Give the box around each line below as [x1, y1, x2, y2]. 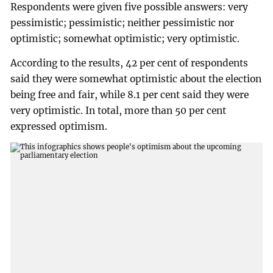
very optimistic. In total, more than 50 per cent [10, 104, 227, 116]
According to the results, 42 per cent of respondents [10, 57, 249, 69]
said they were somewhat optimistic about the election [10, 73, 262, 85]
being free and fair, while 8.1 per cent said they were [10, 88, 249, 101]
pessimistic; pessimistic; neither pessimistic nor [10, 16, 235, 29]
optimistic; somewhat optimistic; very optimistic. [10, 32, 240, 44]
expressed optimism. [10, 120, 108, 132]
